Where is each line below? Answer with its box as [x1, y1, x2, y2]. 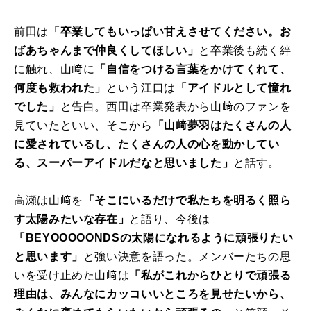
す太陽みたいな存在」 [14, 213, 130, 226]
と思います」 [14, 251, 83, 263]
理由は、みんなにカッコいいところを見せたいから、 [14, 288, 292, 301]
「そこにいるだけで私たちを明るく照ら [83, 194, 292, 207]
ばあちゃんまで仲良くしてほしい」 [14, 44, 199, 57]
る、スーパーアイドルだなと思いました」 [14, 157, 234, 169]
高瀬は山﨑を [14, 194, 83, 207]
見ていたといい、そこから [14, 119, 153, 132]
